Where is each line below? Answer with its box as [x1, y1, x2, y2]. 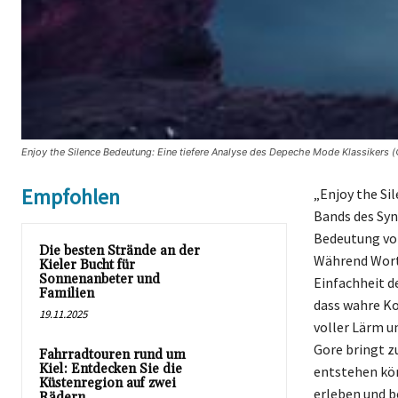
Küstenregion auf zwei [39, 374, 176, 392]
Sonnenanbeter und [39, 270, 160, 288]
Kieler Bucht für [39, 256, 135, 274]
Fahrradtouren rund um [39, 346, 186, 363]
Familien [39, 284, 94, 302]
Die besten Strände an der [39, 242, 200, 259]
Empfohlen [21, 182, 120, 211]
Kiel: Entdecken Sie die [39, 360, 182, 378]
